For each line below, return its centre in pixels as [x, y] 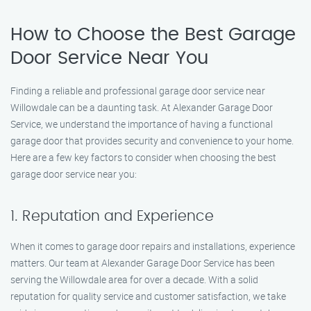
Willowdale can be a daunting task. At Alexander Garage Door [142, 107]
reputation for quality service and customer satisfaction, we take [148, 296]
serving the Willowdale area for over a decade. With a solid [134, 279]
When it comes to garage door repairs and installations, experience [153, 246]
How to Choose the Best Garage [153, 35]
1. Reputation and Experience [112, 216]
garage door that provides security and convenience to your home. [152, 141]
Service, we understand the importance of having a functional [142, 124]
